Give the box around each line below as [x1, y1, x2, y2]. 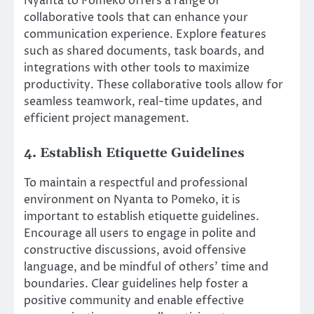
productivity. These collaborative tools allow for [24, 76, 283, 93]
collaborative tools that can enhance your [24, 9, 248, 25]
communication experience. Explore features [24, 26, 266, 42]
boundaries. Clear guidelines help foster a [24, 276, 248, 292]
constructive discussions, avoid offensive [24, 243, 246, 259]
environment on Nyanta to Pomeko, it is [24, 192, 240, 208]
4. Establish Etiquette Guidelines [24, 144, 245, 161]
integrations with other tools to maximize [24, 60, 250, 76]
